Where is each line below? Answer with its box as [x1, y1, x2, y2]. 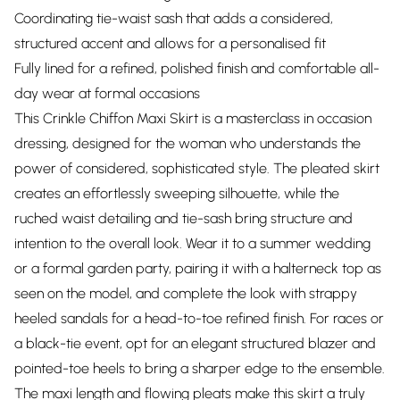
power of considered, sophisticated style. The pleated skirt [14, 160, 379, 177]
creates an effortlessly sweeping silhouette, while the [14, 185, 339, 202]
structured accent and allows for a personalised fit [14, 35, 326, 52]
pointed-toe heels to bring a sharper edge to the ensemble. [14, 360, 385, 377]
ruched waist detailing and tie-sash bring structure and [14, 210, 353, 227]
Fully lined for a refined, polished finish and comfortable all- [14, 60, 379, 77]
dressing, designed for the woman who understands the [14, 135, 361, 152]
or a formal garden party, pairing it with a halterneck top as [14, 260, 381, 277]
